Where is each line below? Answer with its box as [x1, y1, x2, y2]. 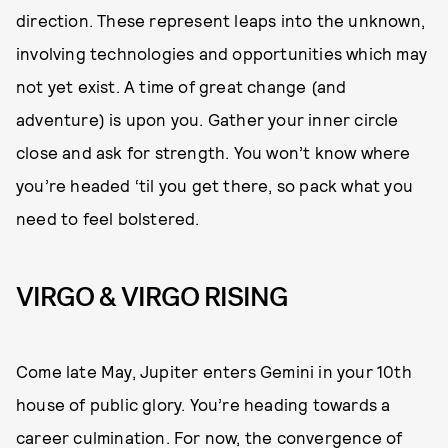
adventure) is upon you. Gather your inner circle [16, 108, 399, 129]
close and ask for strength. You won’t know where [16, 141, 411, 162]
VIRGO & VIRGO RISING [16, 278, 288, 315]
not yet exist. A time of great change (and [16, 75, 347, 96]
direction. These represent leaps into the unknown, [16, 9, 426, 30]
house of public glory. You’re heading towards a [16, 393, 391, 414]
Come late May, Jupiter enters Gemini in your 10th [16, 360, 412, 381]
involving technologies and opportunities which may [16, 42, 428, 63]
